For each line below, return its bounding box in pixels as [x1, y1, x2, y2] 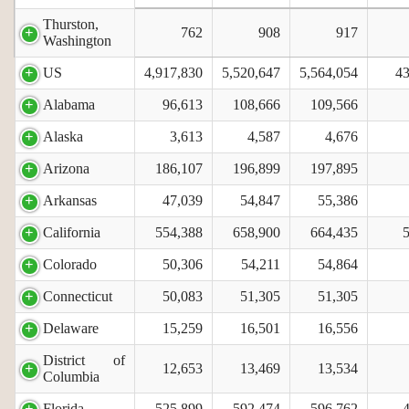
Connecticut [43, 288, 112, 304]
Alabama [43, 96, 95, 112]
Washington [43, 32, 111, 48]
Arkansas [43, 192, 97, 208]
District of [43, 351, 125, 368]
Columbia [43, 368, 100, 384]
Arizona [43, 160, 89, 176]
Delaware [43, 320, 99, 336]
